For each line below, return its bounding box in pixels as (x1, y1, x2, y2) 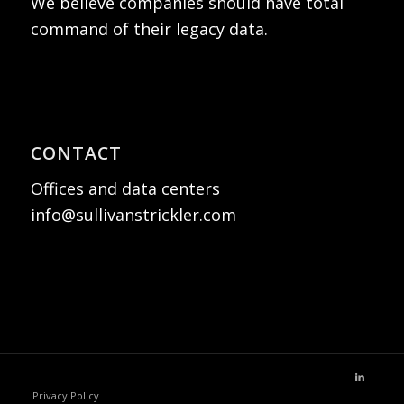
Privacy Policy (32, 388, 99, 402)
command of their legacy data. (30, 17, 268, 40)
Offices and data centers (30, 177, 220, 199)
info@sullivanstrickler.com (30, 203, 236, 225)
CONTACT (30, 140, 122, 165)
